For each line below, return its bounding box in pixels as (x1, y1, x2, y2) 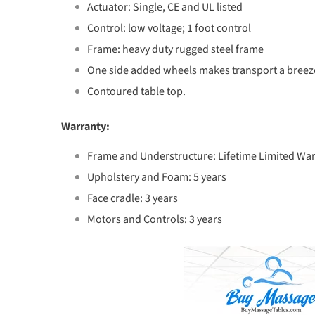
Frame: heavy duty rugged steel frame (87, 41, 264, 57)
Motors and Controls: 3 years (87, 212, 222, 227)
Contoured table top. (87, 84, 186, 99)
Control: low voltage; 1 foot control (87, 20, 251, 36)
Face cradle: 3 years (87, 191, 178, 206)
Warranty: (61, 119, 110, 134)
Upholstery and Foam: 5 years (87, 169, 226, 185)
